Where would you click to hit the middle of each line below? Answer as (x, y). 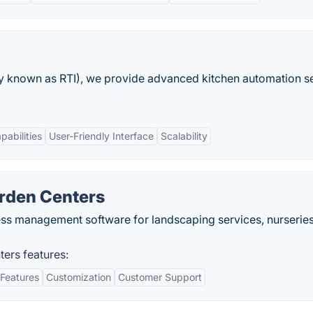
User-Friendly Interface (101, 136)
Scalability (184, 136)
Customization (79, 277)
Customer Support (160, 277)
